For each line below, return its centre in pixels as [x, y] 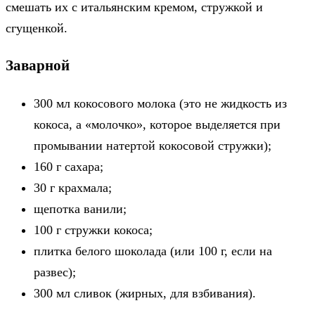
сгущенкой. [37, 28]
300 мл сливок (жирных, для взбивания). [145, 293]
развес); [55, 272]
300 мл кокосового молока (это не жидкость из [160, 103]
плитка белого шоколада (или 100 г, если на [153, 251]
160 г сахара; [69, 166]
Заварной [38, 65]
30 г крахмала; [73, 187]
